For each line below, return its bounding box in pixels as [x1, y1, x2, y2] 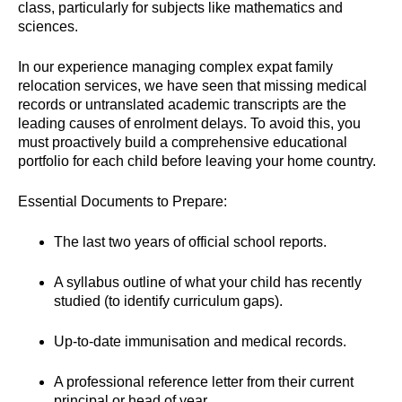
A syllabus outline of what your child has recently [54, 274, 362, 290]
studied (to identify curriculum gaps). [54, 293, 283, 309]
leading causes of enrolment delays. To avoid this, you [18, 115, 361, 131]
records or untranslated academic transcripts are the [18, 96, 346, 112]
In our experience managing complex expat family [18, 58, 333, 74]
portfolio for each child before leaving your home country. [18, 153, 376, 169]
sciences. [18, 18, 78, 34]
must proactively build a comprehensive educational [18, 134, 347, 150]
